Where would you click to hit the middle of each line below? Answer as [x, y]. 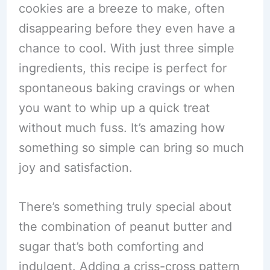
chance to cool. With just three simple [126, 48]
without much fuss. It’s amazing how [121, 128]
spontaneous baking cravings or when [127, 88]
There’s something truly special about [125, 207]
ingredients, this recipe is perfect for [122, 68]
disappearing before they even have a [127, 28]
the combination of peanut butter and [125, 227]
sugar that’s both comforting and [111, 246]
